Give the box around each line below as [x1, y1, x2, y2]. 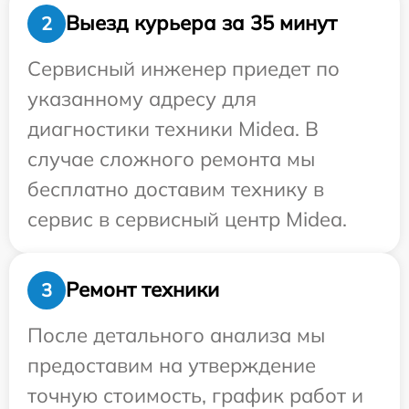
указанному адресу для [27, 85, 257, 111]
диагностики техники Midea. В [27, 115, 319, 142]
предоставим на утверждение [27, 351, 316, 378]
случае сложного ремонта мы [27, 145, 315, 172]
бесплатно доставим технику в [27, 175, 324, 202]
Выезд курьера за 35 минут [66, 10, 337, 37]
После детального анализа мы [27, 321, 325, 348]
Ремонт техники [66, 277, 219, 303]
